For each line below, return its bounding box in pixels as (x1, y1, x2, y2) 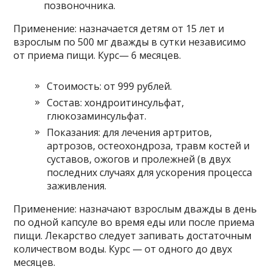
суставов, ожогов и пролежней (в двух (47, 152, 231, 166)
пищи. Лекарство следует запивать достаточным (13, 229, 252, 242)
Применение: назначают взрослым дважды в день (13, 202, 257, 216)
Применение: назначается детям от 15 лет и (13, 22, 225, 35)
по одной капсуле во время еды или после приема (13, 216, 255, 229)
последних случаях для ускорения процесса (47, 166, 253, 179)
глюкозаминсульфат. (47, 109, 147, 123)
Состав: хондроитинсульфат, (47, 96, 185, 109)
